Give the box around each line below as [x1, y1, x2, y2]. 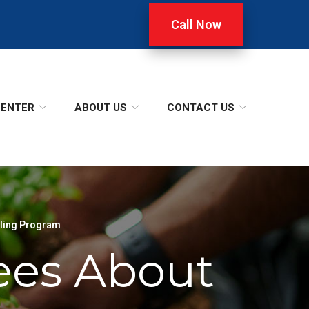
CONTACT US [167, 101, 235, 114]
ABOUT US [74, 101, 127, 114]
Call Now [171, 17, 221, 32]
